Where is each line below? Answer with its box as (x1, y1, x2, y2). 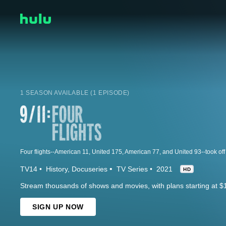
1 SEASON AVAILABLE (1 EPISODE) (20, 89, 130, 96)
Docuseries (72, 164, 107, 173)
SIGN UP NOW (32, 202, 84, 211)
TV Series (117, 164, 148, 173)
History (46, 164, 68, 173)
